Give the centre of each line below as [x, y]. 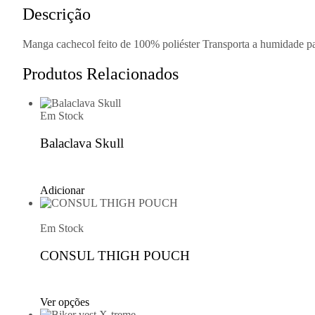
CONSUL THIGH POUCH [115, 255]
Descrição [57, 14]
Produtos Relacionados [101, 73]
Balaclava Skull [82, 143]
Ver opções [65, 302]
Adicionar [62, 190]
